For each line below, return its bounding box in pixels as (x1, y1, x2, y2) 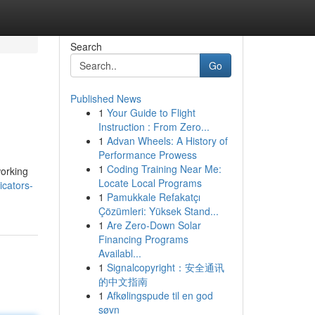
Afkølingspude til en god (106, 288, 213, 302)
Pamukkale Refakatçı (106, 190, 200, 204)
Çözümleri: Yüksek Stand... (98, 204, 219, 218)
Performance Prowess (98, 148, 197, 162)
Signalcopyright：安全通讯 (106, 260, 224, 274)
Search (70, 39, 102, 53)
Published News (70, 91, 141, 105)
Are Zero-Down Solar (106, 218, 201, 232)
